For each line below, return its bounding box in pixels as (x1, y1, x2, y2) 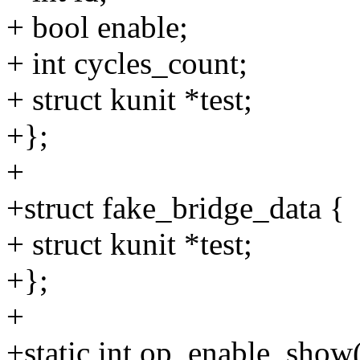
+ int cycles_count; (6, 46, 247, 81)
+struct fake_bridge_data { (6, 190, 345, 226)
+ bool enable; (6, 10, 188, 45)
